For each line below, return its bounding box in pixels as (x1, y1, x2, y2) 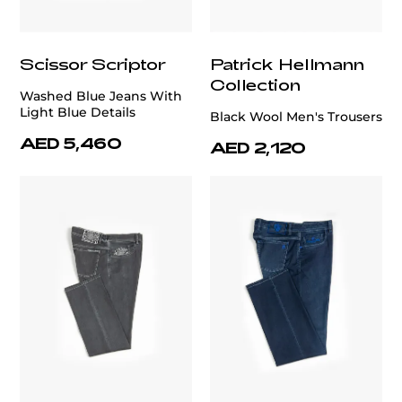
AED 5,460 (20, 134, 122, 153)
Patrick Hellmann (210, 54, 364, 74)
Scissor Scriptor (20, 54, 166, 74)
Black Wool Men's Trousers (210, 109, 382, 126)
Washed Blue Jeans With (20, 88, 182, 105)
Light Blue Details (20, 104, 135, 121)
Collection (210, 74, 301, 95)
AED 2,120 (210, 138, 306, 157)
